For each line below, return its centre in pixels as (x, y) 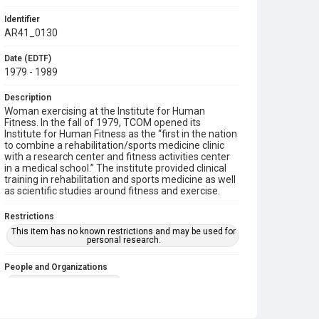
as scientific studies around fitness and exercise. (112, 191)
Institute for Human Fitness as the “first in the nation (121, 134)
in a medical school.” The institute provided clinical (115, 168)
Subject (20, 309)
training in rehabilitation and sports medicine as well (120, 179)
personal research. (124, 240)
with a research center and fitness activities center (117, 157)
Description (28, 98)
